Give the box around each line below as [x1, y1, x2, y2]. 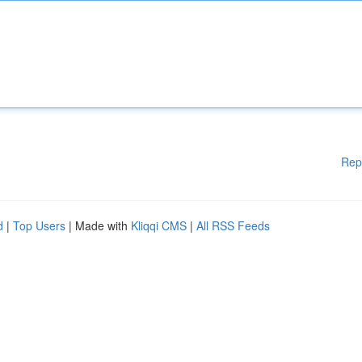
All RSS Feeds [196, 217, 270, 234]
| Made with [65, 217, 131, 234]
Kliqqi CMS [131, 217, 187, 234]
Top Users [13, 217, 65, 234]
